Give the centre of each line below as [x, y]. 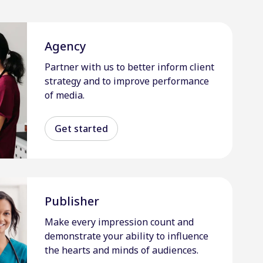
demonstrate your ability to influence [127, 236]
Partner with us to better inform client [129, 67]
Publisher [72, 201]
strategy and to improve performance [127, 81]
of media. [65, 95]
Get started [81, 128]
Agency [65, 46]
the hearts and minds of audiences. [122, 250]
